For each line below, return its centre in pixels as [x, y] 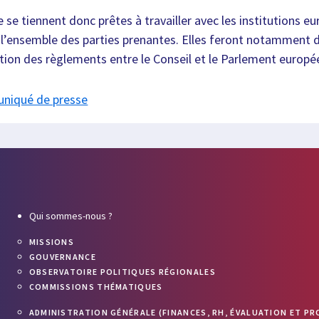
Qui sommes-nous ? [70, 216]
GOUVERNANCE [62, 257]
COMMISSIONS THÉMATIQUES [96, 287]
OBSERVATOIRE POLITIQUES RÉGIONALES [122, 272]
